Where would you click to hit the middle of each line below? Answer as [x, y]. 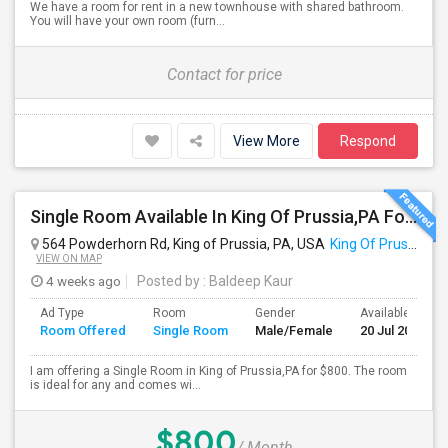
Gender [275, 313]
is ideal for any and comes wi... [115, 385]
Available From [400, 313]
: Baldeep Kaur [246, 281]
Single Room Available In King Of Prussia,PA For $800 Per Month [411, 216]
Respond [368, 141]
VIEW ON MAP [69, 258]
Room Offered [83, 330]
